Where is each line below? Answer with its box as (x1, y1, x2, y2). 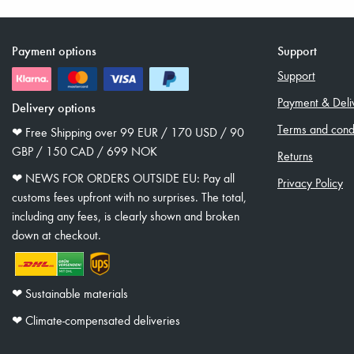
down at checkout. (12, 227, 101, 243)
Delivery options (12, 99, 96, 115)
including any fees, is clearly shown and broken (12, 208, 239, 224)
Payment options (12, 42, 96, 58)
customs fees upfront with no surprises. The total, (12, 189, 247, 205)
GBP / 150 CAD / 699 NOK (12, 143, 157, 159)
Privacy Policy (277, 175, 343, 190)
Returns (277, 148, 313, 164)
